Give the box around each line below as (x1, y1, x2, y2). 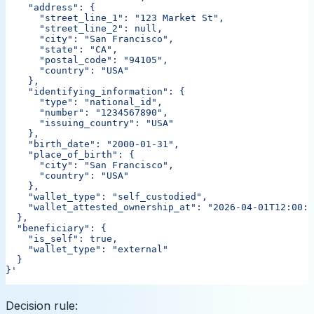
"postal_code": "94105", (6, 54, 168, 65)
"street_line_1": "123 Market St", (6, 12, 224, 23)
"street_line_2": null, (6, 22, 163, 34)
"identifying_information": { (6, 86, 185, 97)
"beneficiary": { (6, 222, 107, 233)
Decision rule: (6, 298, 78, 313)
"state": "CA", (6, 43, 118, 55)
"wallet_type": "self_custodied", (6, 191, 207, 202)
